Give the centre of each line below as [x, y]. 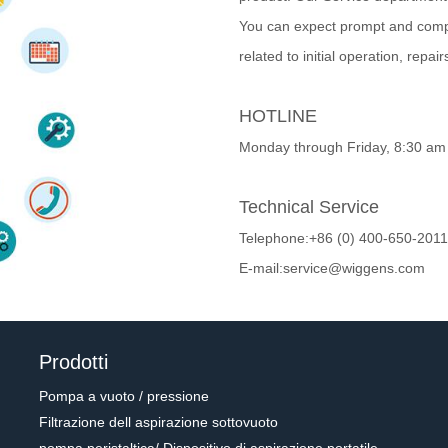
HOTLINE [278, 116]
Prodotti [73, 362]
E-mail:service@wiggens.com [332, 268]
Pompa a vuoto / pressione [124, 396]
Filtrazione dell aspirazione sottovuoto [158, 422]
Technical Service [309, 207]
